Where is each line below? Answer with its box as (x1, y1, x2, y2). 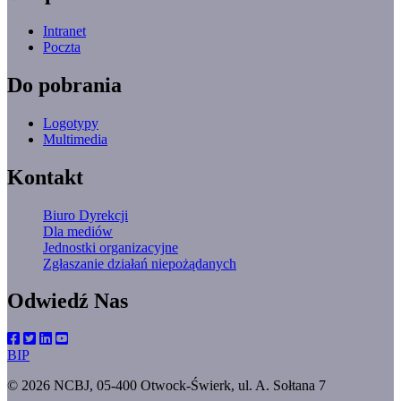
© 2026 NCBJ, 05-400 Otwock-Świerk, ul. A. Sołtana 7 (7, 378, 326, 394)
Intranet (43, 22, 86, 38)
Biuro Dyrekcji (43, 207, 128, 223)
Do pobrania (7, 73, 122, 97)
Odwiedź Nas (7, 289, 128, 313)
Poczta (43, 38, 81, 55)
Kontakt (7, 165, 83, 189)
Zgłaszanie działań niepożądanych (43, 255, 236, 271)
